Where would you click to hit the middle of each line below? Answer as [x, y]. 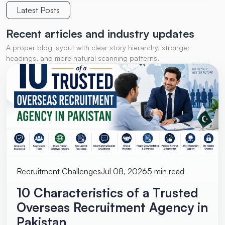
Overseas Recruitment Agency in [112, 207]
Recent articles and [57, 33]
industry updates [151, 33]
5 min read [166, 171]
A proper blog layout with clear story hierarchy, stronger [98, 47]
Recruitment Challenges [59, 171]
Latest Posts [38, 10]
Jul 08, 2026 [124, 171]
